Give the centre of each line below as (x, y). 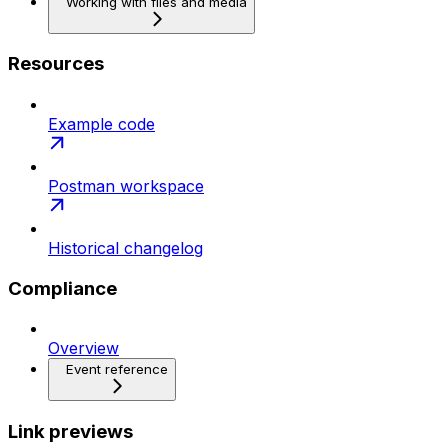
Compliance (62, 288)
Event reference (117, 369)
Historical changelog (125, 248)
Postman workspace (126, 186)
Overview (83, 348)
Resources (56, 64)
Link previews (70, 432)
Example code (101, 124)
